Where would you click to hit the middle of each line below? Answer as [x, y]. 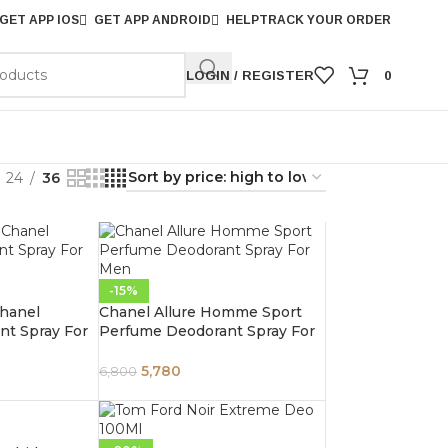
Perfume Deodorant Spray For [206, 331]
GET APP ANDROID [152, 20]
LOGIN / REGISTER [249, 75]
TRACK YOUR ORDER [324, 20]
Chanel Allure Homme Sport [200, 312]
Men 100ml [139, 350]
